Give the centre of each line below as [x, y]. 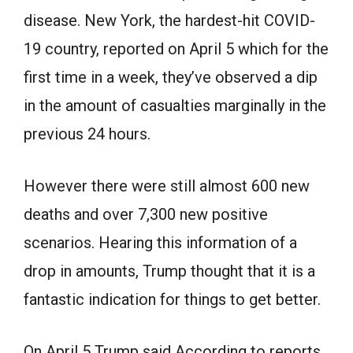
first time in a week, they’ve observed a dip [171, 78]
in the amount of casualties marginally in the [175, 106]
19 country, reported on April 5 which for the [176, 49]
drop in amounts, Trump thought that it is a [169, 271]
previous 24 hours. [87, 134]
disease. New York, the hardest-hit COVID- [169, 21]
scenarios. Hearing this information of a [160, 243]
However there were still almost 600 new [167, 186]
